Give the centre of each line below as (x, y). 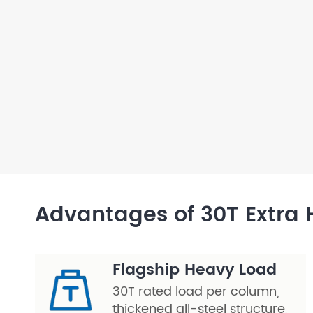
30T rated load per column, (196, 292)
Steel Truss (174, 55)
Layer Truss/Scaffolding (221, 20)
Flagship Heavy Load (195, 270)
